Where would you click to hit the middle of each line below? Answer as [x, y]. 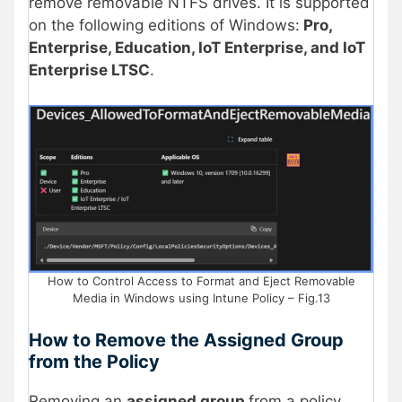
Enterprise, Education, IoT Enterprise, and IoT [197, 48]
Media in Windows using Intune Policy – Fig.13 [201, 297]
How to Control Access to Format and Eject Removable [201, 280]
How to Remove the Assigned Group [186, 341]
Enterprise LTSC [89, 70]
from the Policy [94, 362]
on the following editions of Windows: [164, 26]
